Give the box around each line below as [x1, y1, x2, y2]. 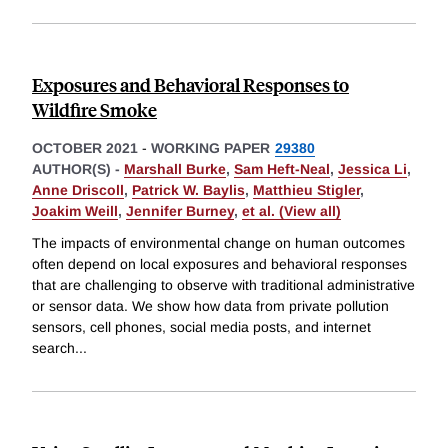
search [32, 340, 75, 357]
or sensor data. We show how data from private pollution [32, 298, 389, 315]
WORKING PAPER [151, 140, 270, 157]
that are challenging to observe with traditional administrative [32, 277, 415, 294]
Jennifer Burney [126, 203, 234, 220]
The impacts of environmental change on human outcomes [32, 235, 405, 252]
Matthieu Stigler [253, 182, 360, 199]
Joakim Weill [32, 203, 118, 220]
